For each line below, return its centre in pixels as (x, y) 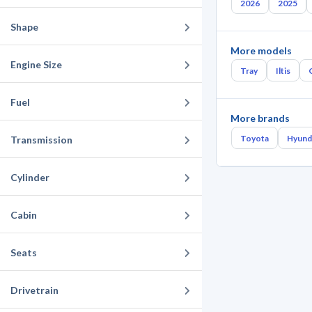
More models (261, 50)
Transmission (41, 140)
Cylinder (30, 177)
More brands (260, 118)
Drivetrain (34, 290)
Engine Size (36, 64)
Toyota (255, 138)
